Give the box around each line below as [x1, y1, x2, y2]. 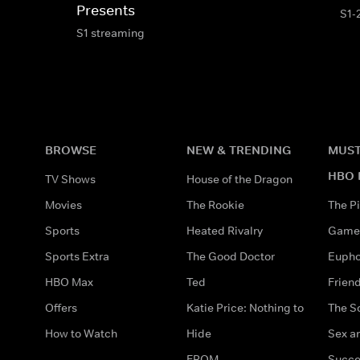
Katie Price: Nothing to [186, 300, 304, 315]
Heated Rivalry [186, 223, 263, 238]
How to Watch [45, 325, 117, 341]
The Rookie [186, 197, 244, 212]
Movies [45, 197, 82, 212]
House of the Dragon [186, 171, 292, 186]
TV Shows [45, 171, 96, 186]
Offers [45, 300, 77, 315]
